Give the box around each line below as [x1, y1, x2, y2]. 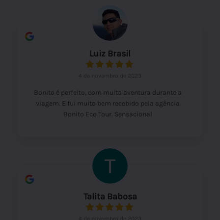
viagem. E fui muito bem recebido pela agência [35, 99, 180, 108]
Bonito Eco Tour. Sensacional [63, 110, 152, 118]
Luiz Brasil [89, 48, 131, 59]
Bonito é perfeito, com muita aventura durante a [33, 88, 182, 97]
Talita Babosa [83, 191, 137, 202]
